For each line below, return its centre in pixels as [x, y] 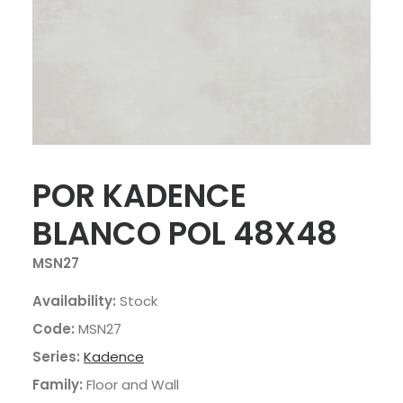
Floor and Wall [133, 385]
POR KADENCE [139, 196]
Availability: [74, 301]
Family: [58, 385]
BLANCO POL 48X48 [185, 233]
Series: [56, 357]
